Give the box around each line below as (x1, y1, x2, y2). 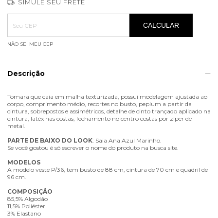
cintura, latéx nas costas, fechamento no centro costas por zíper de (7, 115, 192, 123)
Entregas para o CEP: (7, 11, 73, 19)
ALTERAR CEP (172, 13, 205, 18)
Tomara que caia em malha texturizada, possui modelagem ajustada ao (7, 93, 207, 101)
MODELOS (7, 159, 40, 166)
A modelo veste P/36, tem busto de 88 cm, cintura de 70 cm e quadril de (7, 166, 208, 174)
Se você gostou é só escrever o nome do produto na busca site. (7, 144, 179, 152)
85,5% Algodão (7, 195, 48, 203)
